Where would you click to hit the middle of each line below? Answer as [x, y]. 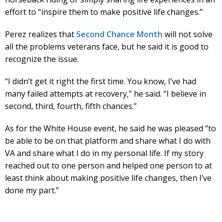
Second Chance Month [119, 34]
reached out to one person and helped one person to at [109, 165]
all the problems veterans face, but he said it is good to [107, 46]
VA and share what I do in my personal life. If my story [104, 153]
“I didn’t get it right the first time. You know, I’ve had [101, 81]
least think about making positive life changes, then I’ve [108, 178]
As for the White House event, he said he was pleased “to [111, 128]
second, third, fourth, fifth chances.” [71, 106]
